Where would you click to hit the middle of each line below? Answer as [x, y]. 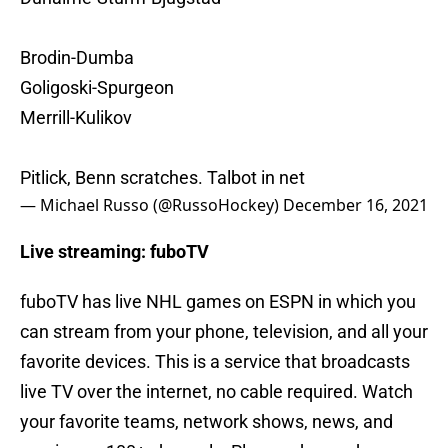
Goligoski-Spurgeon [97, 88]
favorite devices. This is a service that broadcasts [215, 362]
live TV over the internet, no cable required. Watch [216, 392]
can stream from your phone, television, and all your [224, 332]
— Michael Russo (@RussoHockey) [151, 205]
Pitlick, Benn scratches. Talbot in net [162, 178]
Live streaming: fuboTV [114, 252]
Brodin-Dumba [77, 58]
